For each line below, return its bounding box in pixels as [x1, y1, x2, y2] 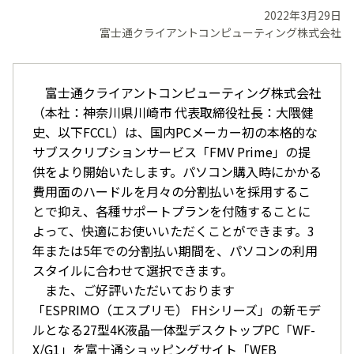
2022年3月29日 [264, 7, 341, 23]
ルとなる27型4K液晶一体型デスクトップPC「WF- [32, 320, 315, 339]
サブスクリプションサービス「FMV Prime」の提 [32, 142, 311, 161]
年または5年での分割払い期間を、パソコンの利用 [32, 241, 318, 260]
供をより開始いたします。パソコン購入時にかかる [32, 162, 322, 181]
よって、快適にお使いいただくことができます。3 [32, 221, 314, 240]
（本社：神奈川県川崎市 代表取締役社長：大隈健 [32, 103, 314, 122]
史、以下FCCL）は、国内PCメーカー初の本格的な [32, 122, 318, 141]
